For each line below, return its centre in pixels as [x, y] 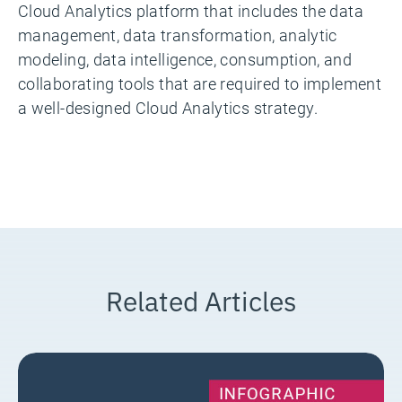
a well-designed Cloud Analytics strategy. [168, 107]
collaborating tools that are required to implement [200, 83]
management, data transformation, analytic [178, 35]
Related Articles [201, 299]
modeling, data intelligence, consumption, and [185, 59]
